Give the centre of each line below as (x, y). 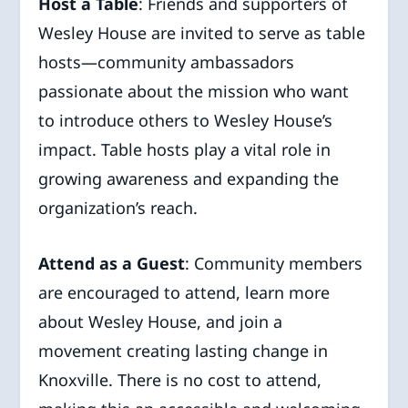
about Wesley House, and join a (161, 321)
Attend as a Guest (112, 263)
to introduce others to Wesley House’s (186, 121)
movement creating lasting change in (184, 350)
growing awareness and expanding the (189, 179)
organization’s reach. (118, 208)
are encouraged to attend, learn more (184, 292)
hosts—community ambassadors (167, 62)
